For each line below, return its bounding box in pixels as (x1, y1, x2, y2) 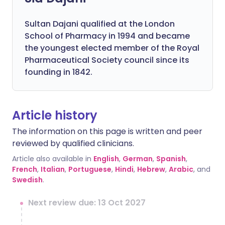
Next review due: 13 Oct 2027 (28, 197, 146, 208)
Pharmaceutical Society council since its (25, 54, 189, 66)
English (93, 154, 119, 164)
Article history (12, 107, 97, 124)
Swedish (12, 175, 43, 185)
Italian (41, 164, 65, 174)
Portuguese (68, 164, 111, 174)
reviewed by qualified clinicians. (12, 138, 134, 149)
